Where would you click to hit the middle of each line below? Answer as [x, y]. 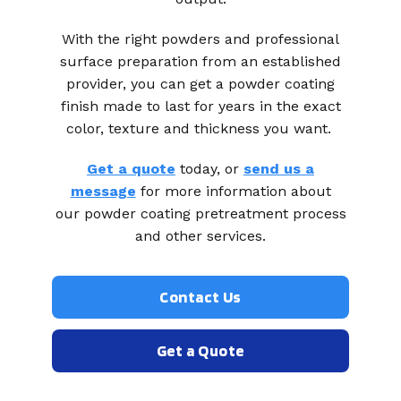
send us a [279, 169]
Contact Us [200, 297]
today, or [209, 169]
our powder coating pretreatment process [200, 213]
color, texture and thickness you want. [200, 128]
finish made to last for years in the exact [200, 106]
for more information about [233, 191]
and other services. [200, 236]
